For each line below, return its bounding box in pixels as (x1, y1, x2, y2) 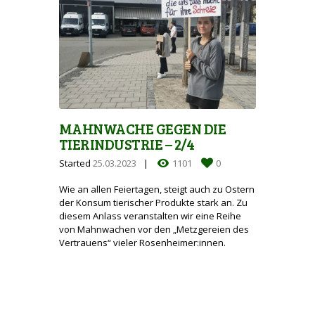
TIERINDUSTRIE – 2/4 (59, 134, 195, 154)
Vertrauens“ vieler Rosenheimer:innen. (59, 236, 226, 249)
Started (59, 157, 93, 170)
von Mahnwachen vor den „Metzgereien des (59, 222, 249, 236)
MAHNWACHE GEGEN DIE (59, 118, 226, 139)
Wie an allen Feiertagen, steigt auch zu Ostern (59, 182, 255, 195)
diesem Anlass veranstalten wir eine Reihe (59, 209, 241, 222)
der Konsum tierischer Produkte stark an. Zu (59, 195, 247, 209)
